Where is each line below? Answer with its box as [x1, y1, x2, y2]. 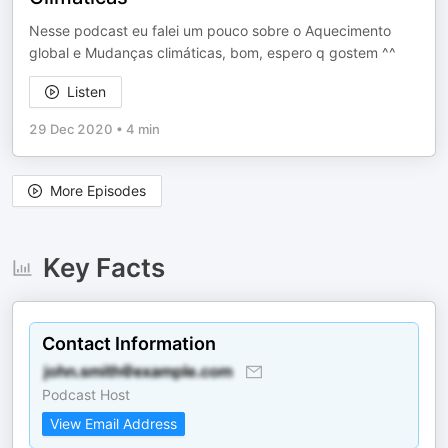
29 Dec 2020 [29, 121, 113, 137]
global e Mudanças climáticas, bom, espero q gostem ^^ [29, 44, 396, 61]
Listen [67, 83, 106, 100]
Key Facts [42, 252, 165, 283]
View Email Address [50, 415, 177, 432]
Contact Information [42, 333, 216, 354]
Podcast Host [42, 386, 130, 403]
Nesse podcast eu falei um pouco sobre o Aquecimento [29, 22, 391, 39]
